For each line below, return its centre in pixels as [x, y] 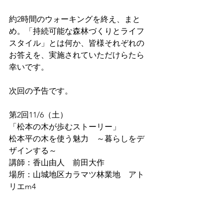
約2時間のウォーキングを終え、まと [75, 19]
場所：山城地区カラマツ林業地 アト [77, 175]
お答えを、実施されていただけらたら [77, 55]
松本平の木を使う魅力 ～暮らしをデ [77, 139]
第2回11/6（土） [42, 115]
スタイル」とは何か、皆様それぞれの [77, 43]
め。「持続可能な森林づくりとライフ [77, 31]
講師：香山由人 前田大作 [57, 163]
